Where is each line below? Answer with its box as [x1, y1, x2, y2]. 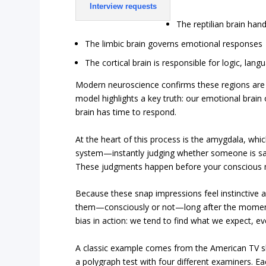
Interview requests [89, 2, 157, 11]
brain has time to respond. [75, 106, 177, 118]
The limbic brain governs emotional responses [85, 37, 263, 49]
